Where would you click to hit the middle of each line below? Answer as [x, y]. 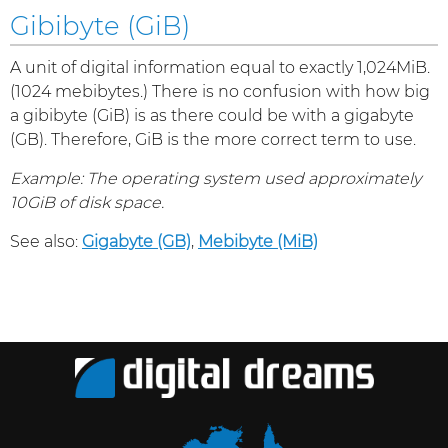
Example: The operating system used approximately [215, 178]
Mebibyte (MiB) [258, 241]
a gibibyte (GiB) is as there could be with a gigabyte [212, 115]
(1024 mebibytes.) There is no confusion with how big [220, 91]
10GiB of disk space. [87, 202]
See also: [46, 241]
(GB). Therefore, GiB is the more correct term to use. [213, 139]
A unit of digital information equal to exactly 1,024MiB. [220, 67]
